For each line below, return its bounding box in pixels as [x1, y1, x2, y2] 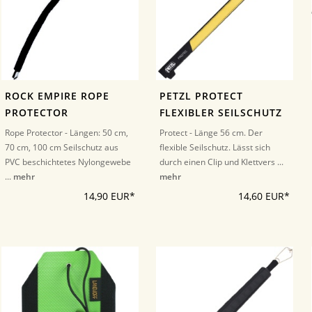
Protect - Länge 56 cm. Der [159, 126, 263, 139]
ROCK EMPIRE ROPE [5, 89, 109, 102]
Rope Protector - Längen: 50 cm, [5, 126, 128, 139]
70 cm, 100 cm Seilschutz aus [5, 141, 118, 153]
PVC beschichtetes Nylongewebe [5, 155, 131, 168]
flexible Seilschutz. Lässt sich [159, 141, 271, 153]
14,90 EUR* [83, 189, 135, 203]
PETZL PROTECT [159, 89, 244, 102]
